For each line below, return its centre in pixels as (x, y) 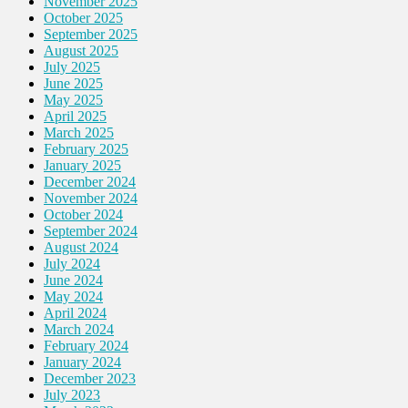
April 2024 (75, 313)
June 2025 (73, 84)
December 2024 (90, 182)
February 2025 (86, 149)
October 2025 (83, 18)
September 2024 (91, 231)
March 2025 (79, 133)
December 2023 (90, 379)
